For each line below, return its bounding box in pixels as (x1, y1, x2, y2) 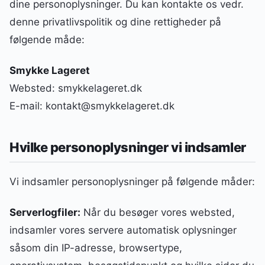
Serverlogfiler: (9, 206, 80, 219)
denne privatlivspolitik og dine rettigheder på (9, 15, 221, 28)
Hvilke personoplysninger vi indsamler (9, 140, 246, 156)
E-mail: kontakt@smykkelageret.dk (9, 99, 174, 112)
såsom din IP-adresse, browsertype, (9, 242, 182, 254)
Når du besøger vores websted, (80, 206, 235, 219)
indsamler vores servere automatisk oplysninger (9, 224, 237, 237)
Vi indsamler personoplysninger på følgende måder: (9, 176, 255, 188)
